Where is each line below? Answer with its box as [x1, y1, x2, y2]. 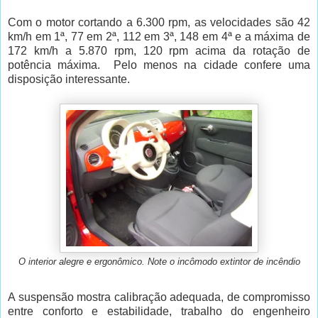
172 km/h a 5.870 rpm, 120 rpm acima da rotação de [8, 44, 310, 57]
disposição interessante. [8, 72, 130, 85]
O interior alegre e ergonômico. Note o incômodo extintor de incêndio [18, 256, 300, 267]
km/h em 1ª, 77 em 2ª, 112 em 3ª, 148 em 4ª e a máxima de [8, 30, 310, 43]
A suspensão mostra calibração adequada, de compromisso [8, 290, 310, 303]
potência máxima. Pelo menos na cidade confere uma [8, 58, 310, 71]
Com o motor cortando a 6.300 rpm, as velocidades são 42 [8, 16, 310, 28]
